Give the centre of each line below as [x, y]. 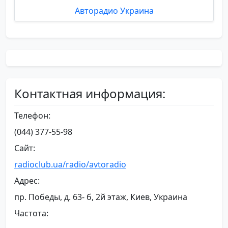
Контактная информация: [90, 93]
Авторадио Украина [114, 10]
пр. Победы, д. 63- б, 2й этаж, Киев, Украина [101, 197]
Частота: [31, 213]
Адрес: [27, 180]
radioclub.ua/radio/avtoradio [70, 164]
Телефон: [32, 115]
